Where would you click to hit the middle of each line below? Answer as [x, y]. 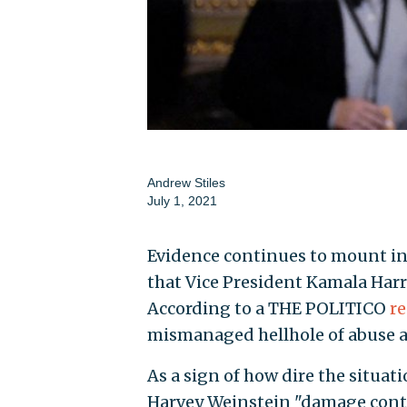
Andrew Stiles [186, 182]
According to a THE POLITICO [268, 308]
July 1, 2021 [182, 200]
